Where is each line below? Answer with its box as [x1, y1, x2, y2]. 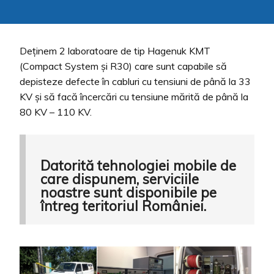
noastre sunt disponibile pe [40, 183, 217, 201]
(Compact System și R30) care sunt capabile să [20, 60, 227, 73]
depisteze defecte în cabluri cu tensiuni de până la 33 [20, 75, 251, 88]
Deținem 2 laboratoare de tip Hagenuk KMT [20, 45, 210, 57]
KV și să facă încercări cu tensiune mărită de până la [20, 91, 248, 103]
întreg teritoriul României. [40, 196, 206, 215]
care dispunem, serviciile [40, 169, 199, 188]
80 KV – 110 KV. [20, 106, 92, 119]
